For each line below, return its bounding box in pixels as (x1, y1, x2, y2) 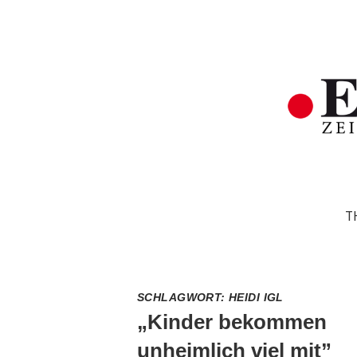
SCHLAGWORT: (137, 291, 229, 304)
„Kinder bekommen (137, 310, 327, 335)
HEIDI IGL (229, 291, 284, 304)
